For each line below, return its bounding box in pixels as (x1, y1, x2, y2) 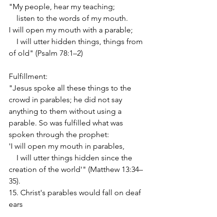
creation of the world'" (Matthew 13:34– (9, 164, 143, 174)
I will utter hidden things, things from (9, 36, 145, 46)
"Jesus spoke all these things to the (9, 83, 133, 93)
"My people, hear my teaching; (9, 1, 115, 11)
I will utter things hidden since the (9, 153, 134, 162)
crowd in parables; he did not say (9, 94, 124, 104)
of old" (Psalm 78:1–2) (9, 48, 83, 58)
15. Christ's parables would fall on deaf (9, 187, 143, 197)
